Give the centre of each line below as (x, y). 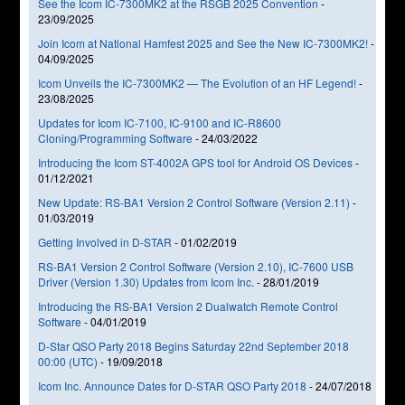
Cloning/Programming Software (116, 137)
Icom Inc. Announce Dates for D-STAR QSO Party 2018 (173, 385)
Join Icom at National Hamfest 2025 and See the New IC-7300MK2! (203, 42)
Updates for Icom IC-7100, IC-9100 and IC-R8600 (160, 122)
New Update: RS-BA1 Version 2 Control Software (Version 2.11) (194, 202)
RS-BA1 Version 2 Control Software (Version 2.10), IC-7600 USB (196, 266)
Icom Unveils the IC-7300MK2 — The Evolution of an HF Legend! (198, 82)
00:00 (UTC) (68, 361)
